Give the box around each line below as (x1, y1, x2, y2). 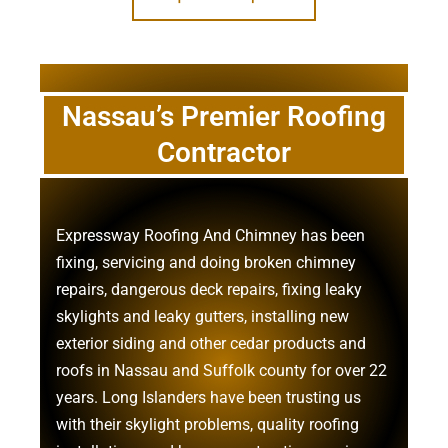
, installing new (244, 307, 349, 326)
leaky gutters (154, 307, 244, 326)
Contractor (157, 136, 291, 169)
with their (56, 415, 125, 434)
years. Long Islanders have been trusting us (56, 388, 361, 407)
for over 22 (307, 361, 387, 380)
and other (155, 334, 230, 353)
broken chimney (244, 253, 356, 272)
